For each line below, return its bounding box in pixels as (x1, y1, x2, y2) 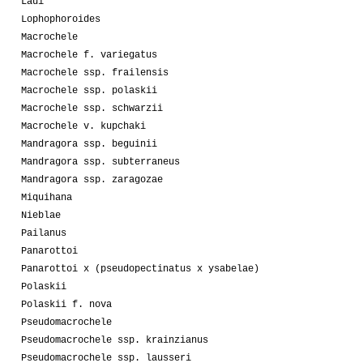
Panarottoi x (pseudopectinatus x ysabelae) (21, 263, 259, 275)
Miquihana (21, 191, 72, 203)
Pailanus (21, 227, 66, 239)
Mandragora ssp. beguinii (21, 138, 157, 150)
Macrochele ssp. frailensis (21, 66, 169, 79)
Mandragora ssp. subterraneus (21, 156, 180, 168)
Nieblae (21, 209, 61, 221)
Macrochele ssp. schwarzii (21, 102, 163, 114)
